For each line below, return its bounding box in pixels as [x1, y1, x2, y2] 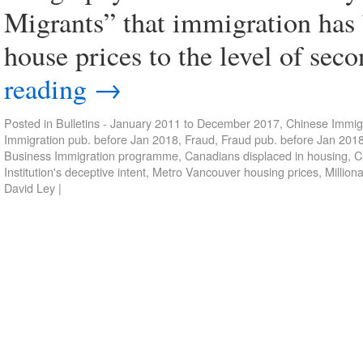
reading [4, 70, 94, 107]
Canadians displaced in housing [185, 147, 348, 164]
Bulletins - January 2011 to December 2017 [56, 114, 280, 131]
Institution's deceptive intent [4, 163, 146, 180]
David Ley [4, 179, 55, 196]
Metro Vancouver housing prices [152, 163, 318, 180]
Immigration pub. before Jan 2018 [4, 130, 178, 147]
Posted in [4, 114, 53, 131]
